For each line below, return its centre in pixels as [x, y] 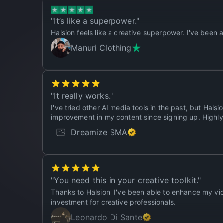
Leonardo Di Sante [107, 206]
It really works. [82, 84]
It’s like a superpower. [95, 10]
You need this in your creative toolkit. [126, 169]
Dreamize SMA [99, 121]
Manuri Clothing [101, 37]
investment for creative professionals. [113, 191]
